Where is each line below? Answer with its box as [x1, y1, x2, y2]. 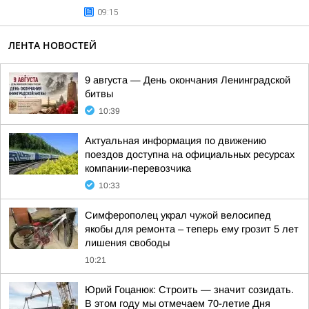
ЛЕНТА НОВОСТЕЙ [8, 39, 97, 52]
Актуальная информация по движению [85, 135, 266, 146]
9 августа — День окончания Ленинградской [85, 74, 290, 86]
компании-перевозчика [85, 163, 191, 174]
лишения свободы [85, 237, 170, 248]
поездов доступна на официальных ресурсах [85, 149, 295, 160]
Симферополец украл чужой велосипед [85, 210, 271, 221]
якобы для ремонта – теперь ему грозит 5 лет [85, 223, 299, 235]
